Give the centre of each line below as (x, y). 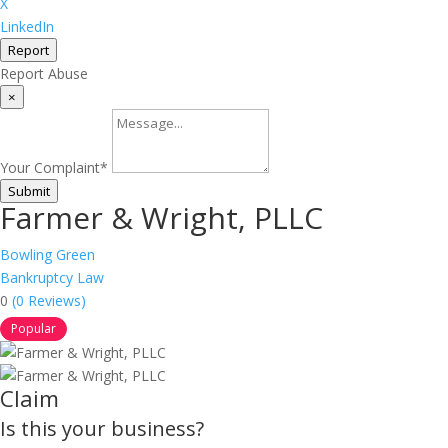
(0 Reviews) (49, 300)
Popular (33, 328)
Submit (29, 191)
